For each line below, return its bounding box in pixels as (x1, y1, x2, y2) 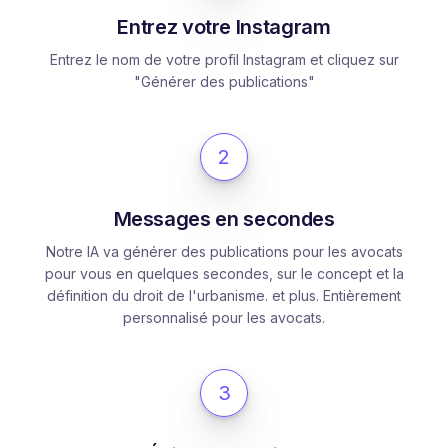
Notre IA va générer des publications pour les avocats (45, 242, 403, 260)
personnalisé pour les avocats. (123, 308, 325, 326)
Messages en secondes (113, 206, 335, 231)
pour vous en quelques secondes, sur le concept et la (44, 264, 404, 282)
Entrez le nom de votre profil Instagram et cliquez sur (49, 50, 399, 68)
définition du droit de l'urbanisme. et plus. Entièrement (47, 286, 401, 304)
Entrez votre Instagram (117, 14, 331, 39)
